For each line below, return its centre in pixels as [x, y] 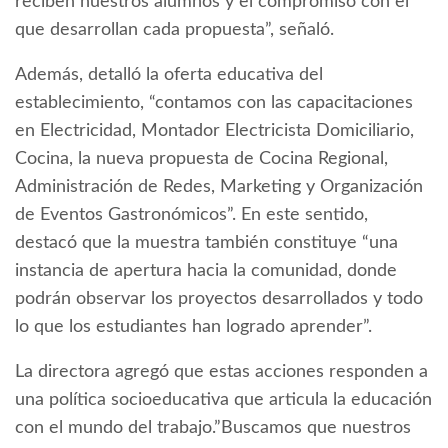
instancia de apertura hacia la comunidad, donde [206, 271]
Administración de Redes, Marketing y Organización [219, 187]
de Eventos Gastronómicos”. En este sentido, [191, 215]
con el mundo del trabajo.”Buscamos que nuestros [213, 428]
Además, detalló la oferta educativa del [169, 75]
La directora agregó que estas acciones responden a [221, 372]
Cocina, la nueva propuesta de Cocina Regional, [201, 159]
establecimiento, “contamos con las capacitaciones [214, 103]
